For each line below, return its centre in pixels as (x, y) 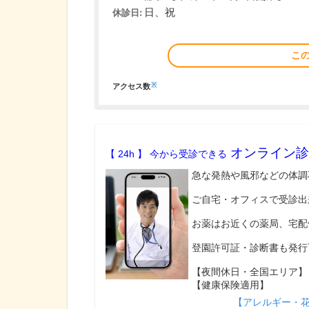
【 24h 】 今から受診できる (166, 154)
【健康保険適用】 (230, 285)
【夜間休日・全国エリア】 (250, 272)
